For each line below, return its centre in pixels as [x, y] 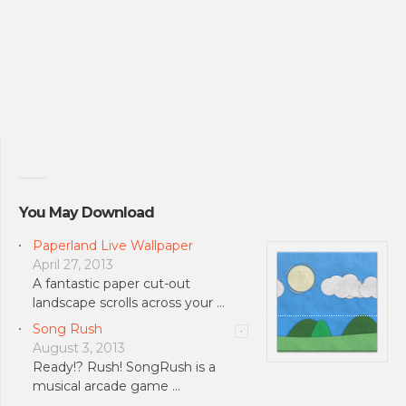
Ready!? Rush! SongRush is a [124, 367]
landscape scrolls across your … [129, 302]
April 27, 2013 [73, 264]
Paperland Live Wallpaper [113, 245]
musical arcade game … [106, 386]
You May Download [87, 213]
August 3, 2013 [79, 348]
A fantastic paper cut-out [111, 283]
